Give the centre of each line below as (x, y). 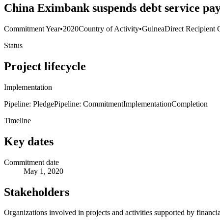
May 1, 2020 (43, 171)
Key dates (29, 141)
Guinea (153, 29)
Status (13, 46)
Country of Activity (109, 29)
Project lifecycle (45, 66)
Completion (190, 104)
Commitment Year (32, 29)
